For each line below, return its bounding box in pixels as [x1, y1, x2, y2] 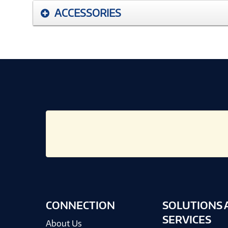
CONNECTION [46, 198, 115, 212]
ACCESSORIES [54, 6, 121, 19]
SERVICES [162, 213, 211, 226]
